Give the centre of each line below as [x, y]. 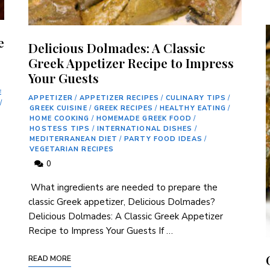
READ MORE [50, 258]
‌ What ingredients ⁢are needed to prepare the [123, 187]
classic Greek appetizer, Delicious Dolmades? [122, 202]
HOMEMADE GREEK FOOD [144, 118]
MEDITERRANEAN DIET [74, 139]
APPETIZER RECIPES [119, 98]
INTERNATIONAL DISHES [145, 128]
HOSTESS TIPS [60, 128]
